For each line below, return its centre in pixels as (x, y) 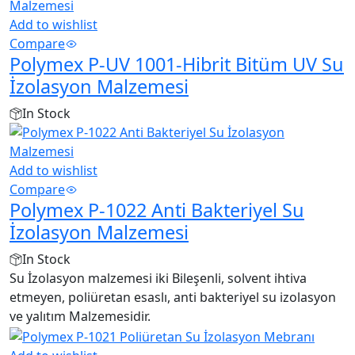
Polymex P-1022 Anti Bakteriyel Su (157, 210)
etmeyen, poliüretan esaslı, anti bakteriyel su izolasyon (173, 298)
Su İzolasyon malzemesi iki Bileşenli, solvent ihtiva (158, 279)
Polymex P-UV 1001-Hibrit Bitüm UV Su (177, 65)
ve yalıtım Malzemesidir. (80, 317)
